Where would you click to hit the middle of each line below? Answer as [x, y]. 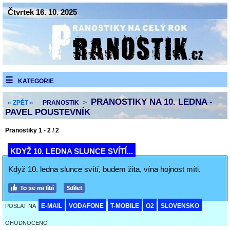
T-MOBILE [125, 206]
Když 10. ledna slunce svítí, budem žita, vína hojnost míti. [104, 169]
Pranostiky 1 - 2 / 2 [32, 130]
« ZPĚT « [21, 103]
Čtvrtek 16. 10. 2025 [42, 12]
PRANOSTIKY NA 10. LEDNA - [152, 102]
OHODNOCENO [26, 223]
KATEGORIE [36, 81]
